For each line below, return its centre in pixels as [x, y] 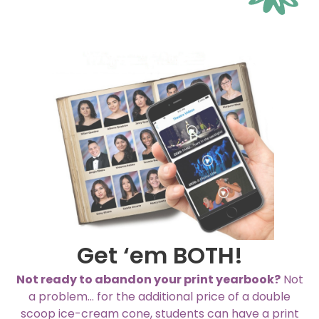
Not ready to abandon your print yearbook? [148, 279]
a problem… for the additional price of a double [159, 296]
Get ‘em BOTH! [159, 255]
